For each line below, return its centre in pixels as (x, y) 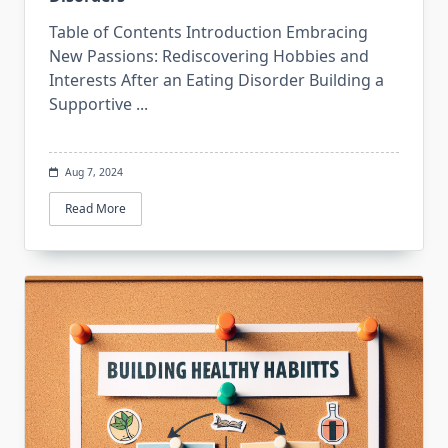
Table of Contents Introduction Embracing (208, 31)
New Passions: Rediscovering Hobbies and (209, 55)
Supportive (90, 103)
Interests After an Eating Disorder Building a (216, 79)
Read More (95, 209)
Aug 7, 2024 (93, 171)
